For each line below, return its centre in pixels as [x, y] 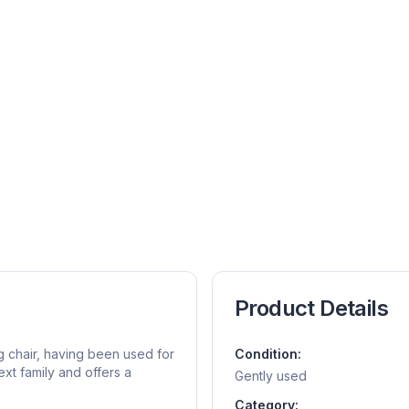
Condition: [268, 354]
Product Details [311, 309]
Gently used [271, 376]
